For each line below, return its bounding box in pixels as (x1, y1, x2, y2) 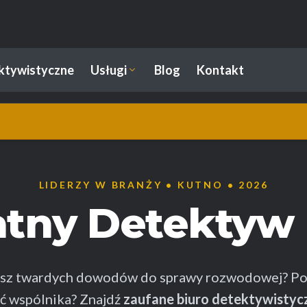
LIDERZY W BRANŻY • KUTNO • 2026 (38, 179, 269, 191)
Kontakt (197, 62, 244, 77)
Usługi (90, 62, 127, 77)
